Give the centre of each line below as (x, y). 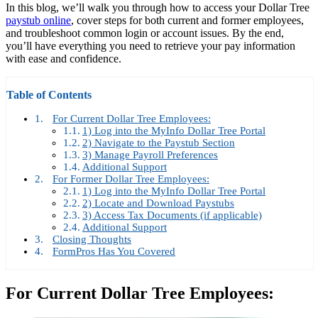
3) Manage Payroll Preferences (150, 155)
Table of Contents (49, 95)
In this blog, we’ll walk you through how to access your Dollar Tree (158, 8)
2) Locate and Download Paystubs (158, 203)
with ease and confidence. (64, 59)
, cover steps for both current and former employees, (187, 21)
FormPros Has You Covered (114, 252)
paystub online (38, 21)
